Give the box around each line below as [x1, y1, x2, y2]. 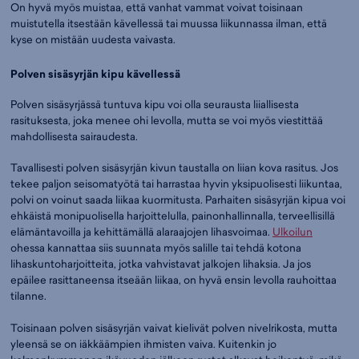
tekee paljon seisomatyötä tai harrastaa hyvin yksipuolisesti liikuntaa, [10, 176, 342, 192]
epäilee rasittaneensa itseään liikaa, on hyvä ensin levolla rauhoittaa [10, 272, 337, 288]
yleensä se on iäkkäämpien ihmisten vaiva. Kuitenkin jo [10, 336, 276, 351]
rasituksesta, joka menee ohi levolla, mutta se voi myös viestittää [10, 112, 323, 127]
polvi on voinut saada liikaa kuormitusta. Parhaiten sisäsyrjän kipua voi [10, 192, 345, 208]
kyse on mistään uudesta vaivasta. [10, 32, 175, 47]
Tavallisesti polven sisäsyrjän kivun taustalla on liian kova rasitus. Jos [10, 160, 338, 175]
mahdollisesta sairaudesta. [10, 128, 138, 143]
